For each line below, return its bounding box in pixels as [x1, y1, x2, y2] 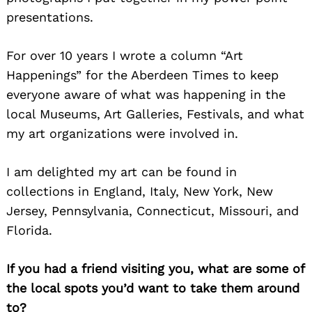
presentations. [6, 9, 93, 24]
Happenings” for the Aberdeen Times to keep [6, 67, 279, 82]
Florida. [6, 222, 52, 237]
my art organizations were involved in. [6, 125, 238, 141]
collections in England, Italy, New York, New [6, 183, 273, 198]
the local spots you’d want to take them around [6, 280, 299, 295]
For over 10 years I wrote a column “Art [6, 47, 243, 63]
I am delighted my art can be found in [6, 164, 237, 179]
